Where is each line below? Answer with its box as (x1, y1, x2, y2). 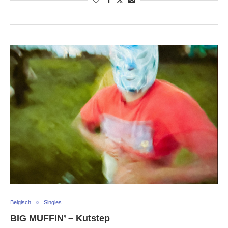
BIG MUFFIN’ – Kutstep (10, 213, 110, 224)
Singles (44, 199, 62, 206)
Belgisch (10, 199, 31, 206)
